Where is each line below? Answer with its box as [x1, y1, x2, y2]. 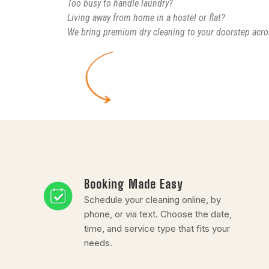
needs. [84, 237, 113, 249]
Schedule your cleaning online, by [84, 193, 222, 205]
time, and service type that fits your [84, 222, 231, 234]
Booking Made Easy [84, 177, 183, 191]
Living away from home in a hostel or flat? [67, 11, 225, 23]
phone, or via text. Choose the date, [84, 208, 232, 220]
